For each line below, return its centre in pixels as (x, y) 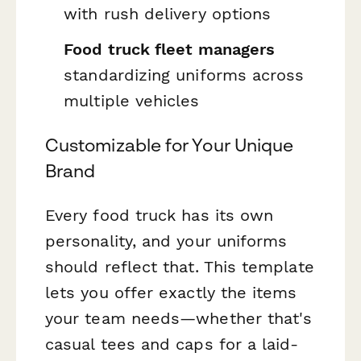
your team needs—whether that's (179, 318)
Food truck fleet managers (170, 49)
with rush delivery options (168, 13)
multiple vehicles (132, 100)
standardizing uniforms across (184, 75)
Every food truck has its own (160, 215)
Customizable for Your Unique (170, 145)
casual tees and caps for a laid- (172, 344)
